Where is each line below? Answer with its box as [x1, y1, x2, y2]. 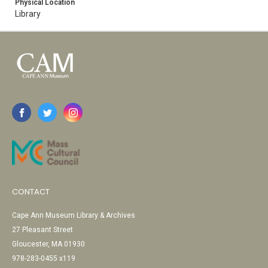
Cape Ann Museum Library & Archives [12, 211, 135, 220]
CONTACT [12, 186, 50, 197]
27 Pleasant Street [12, 226, 73, 234]
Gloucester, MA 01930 [12, 240, 85, 248]
